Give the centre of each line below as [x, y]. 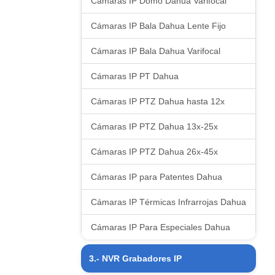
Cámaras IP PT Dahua [135, 76]
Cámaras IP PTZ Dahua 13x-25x [154, 126]
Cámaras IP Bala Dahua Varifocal [156, 51]
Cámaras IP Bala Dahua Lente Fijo [158, 26]
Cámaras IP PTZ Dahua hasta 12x [158, 101]
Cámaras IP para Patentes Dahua [157, 177]
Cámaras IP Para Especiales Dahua [161, 227]
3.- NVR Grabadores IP [135, 258]
